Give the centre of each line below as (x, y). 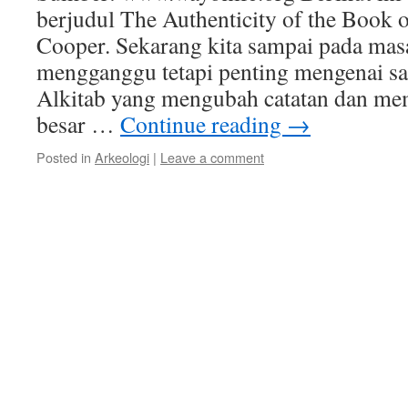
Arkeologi (122, 157)
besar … (78, 124)
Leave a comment (212, 157)
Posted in (64, 157)
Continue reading (204, 124)
